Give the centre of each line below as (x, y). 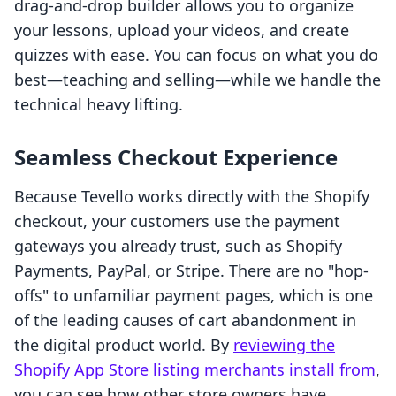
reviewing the (284, 345)
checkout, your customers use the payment (177, 221)
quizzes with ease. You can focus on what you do (196, 55)
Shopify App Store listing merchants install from (195, 370)
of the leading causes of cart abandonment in (185, 320)
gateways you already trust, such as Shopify (178, 246)
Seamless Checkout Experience (176, 157)
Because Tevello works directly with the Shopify (192, 197)
